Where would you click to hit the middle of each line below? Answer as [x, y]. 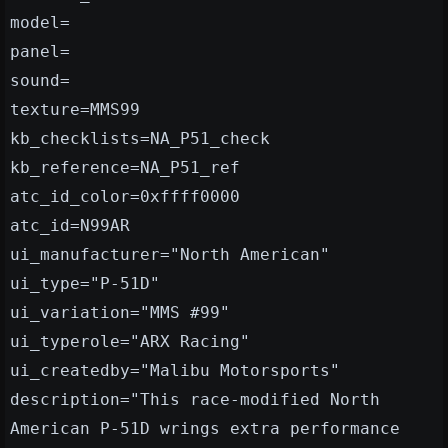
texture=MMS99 [75, 110]
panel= [40, 52]
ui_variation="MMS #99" [120, 313]
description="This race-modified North [195, 400]
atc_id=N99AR [70, 226]
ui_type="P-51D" [85, 284]
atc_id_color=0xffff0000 [125, 197]
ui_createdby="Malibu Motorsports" [175, 371]
